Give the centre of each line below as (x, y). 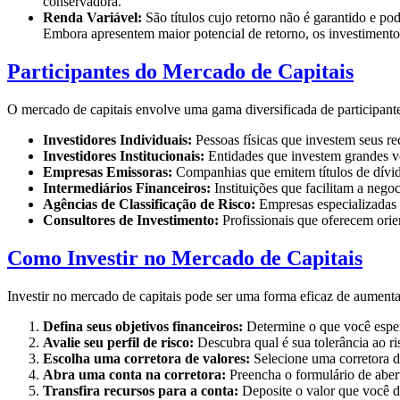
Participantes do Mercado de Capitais (180, 72)
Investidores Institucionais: (124, 156)
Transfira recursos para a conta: (141, 391)
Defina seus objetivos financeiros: (143, 326)
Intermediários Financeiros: (127, 188)
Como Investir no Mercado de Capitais (185, 258)
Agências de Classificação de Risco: (149, 204)
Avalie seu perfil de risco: (118, 342)
